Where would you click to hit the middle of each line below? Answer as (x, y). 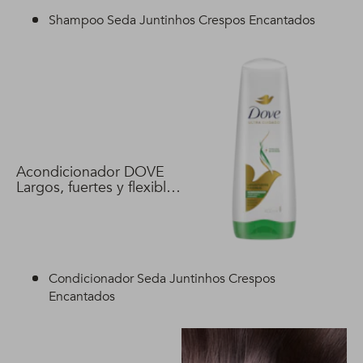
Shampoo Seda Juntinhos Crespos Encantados (184, 21)
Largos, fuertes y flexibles (98, 188)
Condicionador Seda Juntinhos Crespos (162, 279)
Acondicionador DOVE (90, 173)
